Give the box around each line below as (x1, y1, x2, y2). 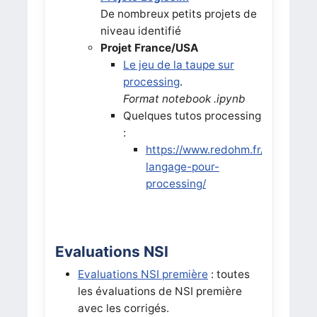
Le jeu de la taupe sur (122, 57, 234, 71)
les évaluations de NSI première (77, 284, 242, 298)
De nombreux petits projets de (100, 6, 257, 21)
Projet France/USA (100, 40, 198, 54)
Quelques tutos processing (122, 108, 261, 122)
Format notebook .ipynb (122, 91, 246, 105)
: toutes (207, 267, 250, 281)
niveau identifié (100, 23, 181, 38)
